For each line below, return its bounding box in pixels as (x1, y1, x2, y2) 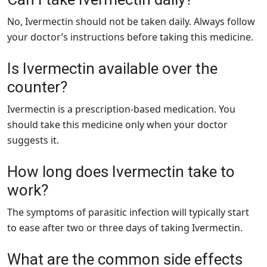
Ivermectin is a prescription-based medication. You (7, 102, 235, 116)
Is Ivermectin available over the (7, 59, 218, 77)
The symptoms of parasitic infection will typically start (7, 205, 249, 219)
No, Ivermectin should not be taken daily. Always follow (7, 14, 255, 28)
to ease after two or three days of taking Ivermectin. (7, 221, 243, 234)
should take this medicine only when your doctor (7, 117, 228, 131)
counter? (7, 77, 67, 96)
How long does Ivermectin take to (7, 162, 235, 181)
